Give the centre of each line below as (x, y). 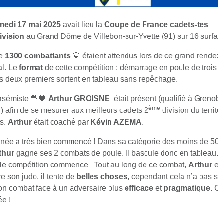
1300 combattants (38, 56)
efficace (140, 188)
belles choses (102, 177)
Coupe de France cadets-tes (156, 25)
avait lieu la (82, 25)
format (31, 68)
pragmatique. (188, 188)
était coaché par (61, 122)
